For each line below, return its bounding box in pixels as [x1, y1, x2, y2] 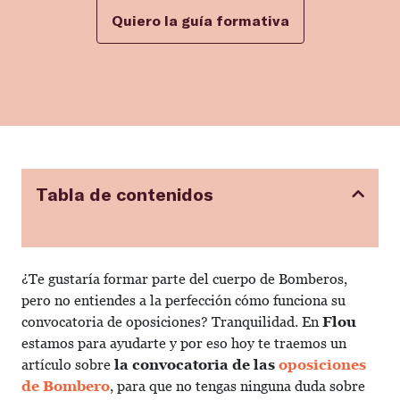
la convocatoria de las [114, 356, 279, 373]
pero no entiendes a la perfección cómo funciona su [21, 292, 346, 309]
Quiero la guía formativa [111, 12, 289, 29]
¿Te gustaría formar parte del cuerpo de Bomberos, [21, 271, 347, 287]
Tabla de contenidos [36, 183, 213, 204]
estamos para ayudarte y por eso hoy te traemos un [21, 335, 346, 352]
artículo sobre [21, 356, 114, 373]
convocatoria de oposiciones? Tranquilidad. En [21, 313, 322, 330]
